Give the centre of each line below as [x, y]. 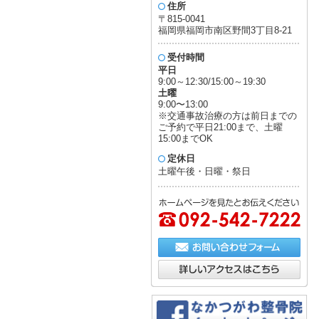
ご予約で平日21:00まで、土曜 [220, 127]
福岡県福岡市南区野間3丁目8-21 [225, 30]
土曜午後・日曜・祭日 [204, 171]
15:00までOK [185, 138]
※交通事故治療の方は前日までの [228, 116]
